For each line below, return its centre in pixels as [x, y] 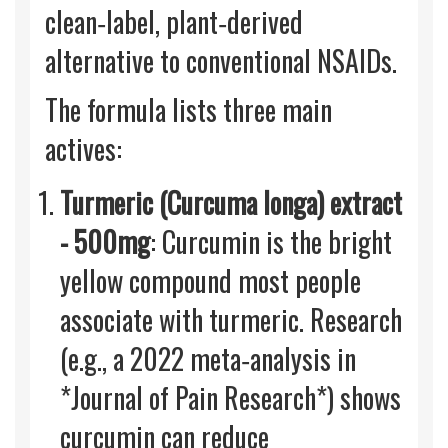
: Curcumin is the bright [271, 242]
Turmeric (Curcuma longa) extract [231, 203]
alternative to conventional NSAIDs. [221, 61]
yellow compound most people [210, 281]
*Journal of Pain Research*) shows [230, 398]
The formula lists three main [188, 110]
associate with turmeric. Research [231, 320]
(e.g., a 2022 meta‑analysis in [208, 359]
